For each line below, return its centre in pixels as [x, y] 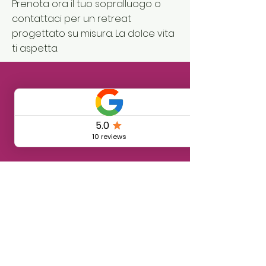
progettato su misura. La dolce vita [93, 34]
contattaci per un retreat [72, 19]
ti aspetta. [35, 48]
